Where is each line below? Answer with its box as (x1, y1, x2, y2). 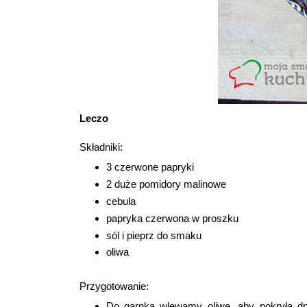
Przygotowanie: (79, 280, 151, 293)
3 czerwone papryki (106, 161, 194, 173)
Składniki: (79, 141, 125, 153)
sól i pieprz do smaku (106, 229, 204, 241)
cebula (106, 195, 136, 207)
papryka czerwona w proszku (106, 212, 241, 224)
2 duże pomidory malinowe (106, 178, 226, 191)
